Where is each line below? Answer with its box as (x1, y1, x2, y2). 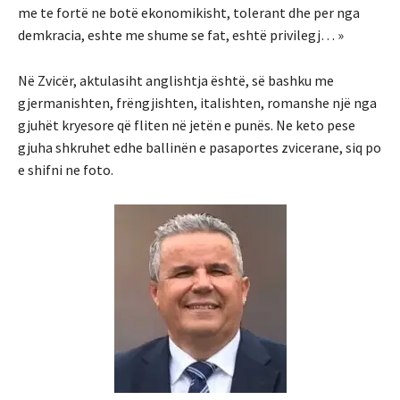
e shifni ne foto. (18, 161, 113, 179)
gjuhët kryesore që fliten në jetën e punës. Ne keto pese (18, 116, 355, 135)
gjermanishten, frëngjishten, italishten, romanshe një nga (18, 94, 377, 112)
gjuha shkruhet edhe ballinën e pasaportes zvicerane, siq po (18, 138, 381, 157)
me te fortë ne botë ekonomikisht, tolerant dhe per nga (18, 4, 360, 22)
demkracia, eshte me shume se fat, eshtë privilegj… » (18, 26, 344, 45)
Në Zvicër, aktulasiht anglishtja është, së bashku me (18, 71, 334, 90)
